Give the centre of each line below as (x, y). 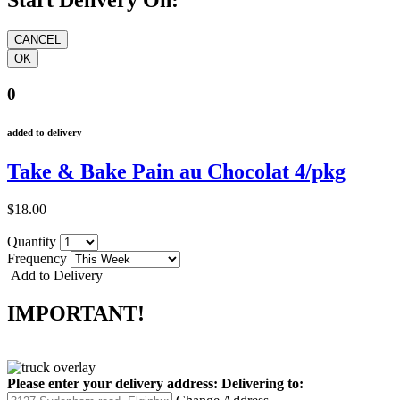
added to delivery (45, 132)
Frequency (39, 258)
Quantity (33, 241)
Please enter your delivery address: (112, 383)
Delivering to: (262, 383)
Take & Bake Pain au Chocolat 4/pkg (176, 171)
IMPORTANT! (76, 313)
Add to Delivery (55, 275)
